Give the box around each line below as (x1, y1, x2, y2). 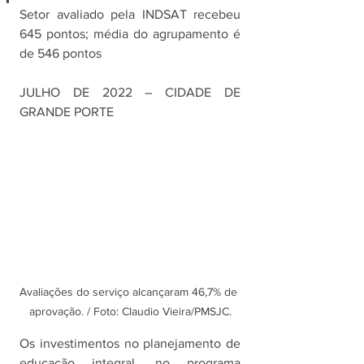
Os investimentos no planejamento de (19, 336, 240, 351)
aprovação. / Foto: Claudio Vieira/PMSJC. (28, 305, 232, 318)
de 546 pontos (19, 46, 102, 60)
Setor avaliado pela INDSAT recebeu (19, 7, 240, 21)
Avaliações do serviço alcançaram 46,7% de (19, 285, 240, 299)
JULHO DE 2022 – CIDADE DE (19, 85, 240, 99)
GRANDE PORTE (19, 105, 114, 119)
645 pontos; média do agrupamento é (19, 27, 240, 41)
